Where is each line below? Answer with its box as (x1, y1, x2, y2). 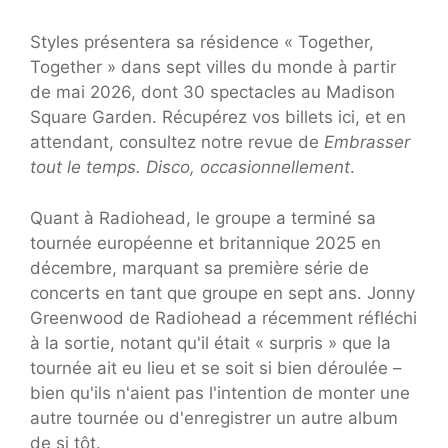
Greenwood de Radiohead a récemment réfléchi (30, 307, 417, 328)
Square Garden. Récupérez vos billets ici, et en (30, 107, 406, 128)
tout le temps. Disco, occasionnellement (30, 157, 350, 178)
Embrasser (324, 132, 410, 153)
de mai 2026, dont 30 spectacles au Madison (30, 82, 395, 103)
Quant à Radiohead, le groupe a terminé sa (30, 207, 376, 228)
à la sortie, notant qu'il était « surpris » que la (30, 332, 391, 353)
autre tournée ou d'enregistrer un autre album (30, 407, 398, 428)
